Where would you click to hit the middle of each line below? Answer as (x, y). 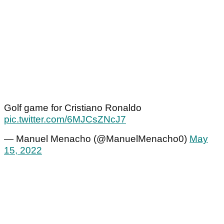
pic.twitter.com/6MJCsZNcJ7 (65, 119)
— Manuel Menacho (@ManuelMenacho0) (97, 139)
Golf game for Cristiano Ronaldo (73, 108)
